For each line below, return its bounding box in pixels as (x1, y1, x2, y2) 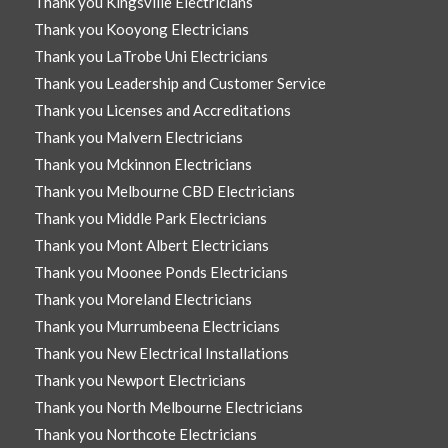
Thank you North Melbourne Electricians (33, 398, 303, 417)
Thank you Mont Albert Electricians (33, 236, 269, 255)
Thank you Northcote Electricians (33, 425, 257, 444)
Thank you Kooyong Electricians (33, 20, 249, 39)
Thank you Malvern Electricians (33, 128, 243, 147)
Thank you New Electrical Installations (33, 344, 289, 363)
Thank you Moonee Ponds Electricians (33, 263, 288, 282)
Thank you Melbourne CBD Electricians (33, 182, 295, 201)
